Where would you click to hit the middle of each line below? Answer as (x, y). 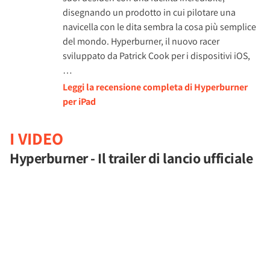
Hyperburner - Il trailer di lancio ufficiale (131, 158)
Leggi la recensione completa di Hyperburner (155, 87)
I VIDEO (36, 138)
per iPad (79, 102)
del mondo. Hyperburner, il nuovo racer (141, 41)
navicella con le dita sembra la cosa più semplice (159, 27)
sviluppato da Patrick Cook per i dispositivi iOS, (156, 56)
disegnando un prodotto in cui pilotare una (149, 12)
